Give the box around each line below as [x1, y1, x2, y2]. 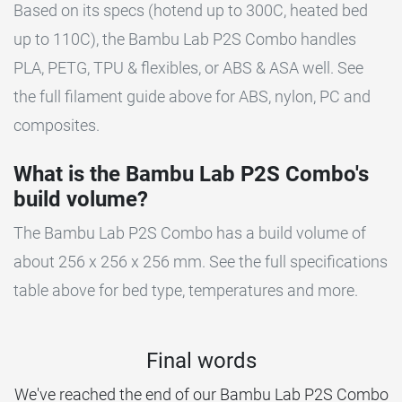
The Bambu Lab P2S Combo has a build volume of [13, 223, 366, 243]
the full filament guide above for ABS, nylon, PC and [13, 87, 371, 107]
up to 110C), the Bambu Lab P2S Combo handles [13, 30, 356, 49]
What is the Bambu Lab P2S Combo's [13, 162, 369, 188]
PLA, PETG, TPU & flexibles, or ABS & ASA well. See [13, 58, 363, 78]
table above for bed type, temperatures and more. [13, 281, 358, 301]
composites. [13, 116, 100, 135]
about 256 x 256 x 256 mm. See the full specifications [13, 252, 388, 272]
